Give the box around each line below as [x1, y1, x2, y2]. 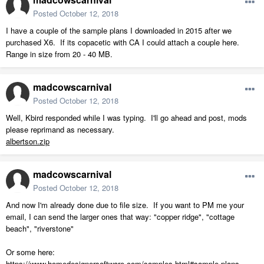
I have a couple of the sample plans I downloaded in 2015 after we [6, 25, 232, 37]
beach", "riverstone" [6, 223, 74, 235]
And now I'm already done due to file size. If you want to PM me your [6, 199, 244, 211]
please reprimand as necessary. [6, 124, 114, 136]
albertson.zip [6, 136, 49, 147]
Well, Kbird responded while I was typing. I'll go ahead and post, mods [6, 112, 247, 124]
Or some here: [6, 246, 55, 258]
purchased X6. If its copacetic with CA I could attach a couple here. [6, 37, 242, 48]
